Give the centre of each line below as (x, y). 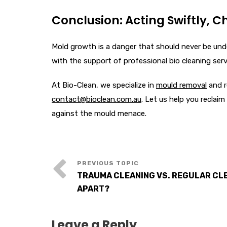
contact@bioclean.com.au (97, 99)
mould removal (181, 85)
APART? (93, 189)
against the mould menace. (99, 113)
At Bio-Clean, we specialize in (104, 85)
